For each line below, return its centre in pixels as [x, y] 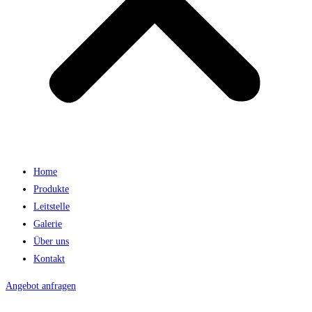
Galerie [48, 224]
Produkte [51, 189]
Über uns [51, 241]
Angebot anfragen [41, 286]
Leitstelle [52, 206]
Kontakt [49, 259]
